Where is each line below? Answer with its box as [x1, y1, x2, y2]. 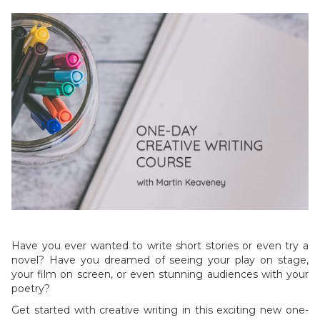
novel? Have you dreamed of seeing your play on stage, [11, 254, 309, 267]
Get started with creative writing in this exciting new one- [11, 304, 309, 317]
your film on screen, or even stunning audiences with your [11, 268, 309, 281]
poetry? [11, 282, 50, 296]
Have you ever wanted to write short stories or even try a [11, 239, 309, 253]
